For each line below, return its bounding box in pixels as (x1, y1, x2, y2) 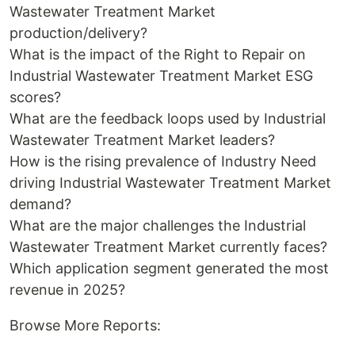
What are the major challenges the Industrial (10, 217, 306, 234)
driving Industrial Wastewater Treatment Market (10, 174, 331, 191)
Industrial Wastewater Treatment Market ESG (10, 67, 313, 84)
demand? (10, 196, 71, 212)
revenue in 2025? (10, 281, 125, 298)
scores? (10, 89, 61, 105)
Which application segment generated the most (10, 260, 329, 277)
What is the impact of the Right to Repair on (10, 46, 306, 63)
